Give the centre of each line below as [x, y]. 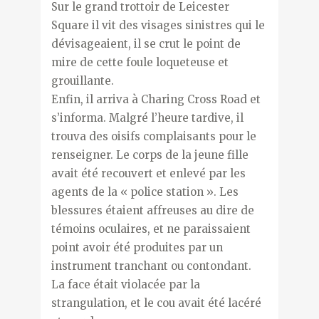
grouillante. [82, 80]
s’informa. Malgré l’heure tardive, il [147, 117]
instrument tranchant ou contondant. [151, 266]
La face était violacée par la [125, 284]
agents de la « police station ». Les [145, 192]
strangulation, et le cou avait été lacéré [156, 303]
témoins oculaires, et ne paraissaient [151, 229]
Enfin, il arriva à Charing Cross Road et [156, 99]
